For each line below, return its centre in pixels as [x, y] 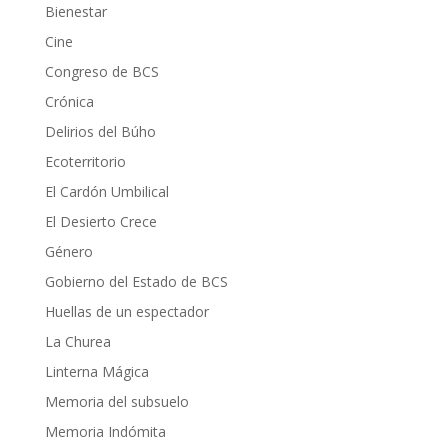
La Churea [77, 342]
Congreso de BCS [101, 72]
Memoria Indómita [105, 432]
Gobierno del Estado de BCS [136, 282]
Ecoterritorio [85, 162]
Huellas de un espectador [126, 312]
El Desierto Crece [100, 222]
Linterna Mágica [96, 372]
